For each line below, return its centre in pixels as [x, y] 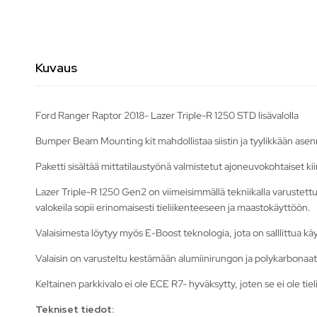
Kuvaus [56, 67]
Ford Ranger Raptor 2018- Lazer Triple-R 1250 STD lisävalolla [167, 115]
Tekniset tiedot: [75, 309]
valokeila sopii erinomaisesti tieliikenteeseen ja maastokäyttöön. [173, 207]
